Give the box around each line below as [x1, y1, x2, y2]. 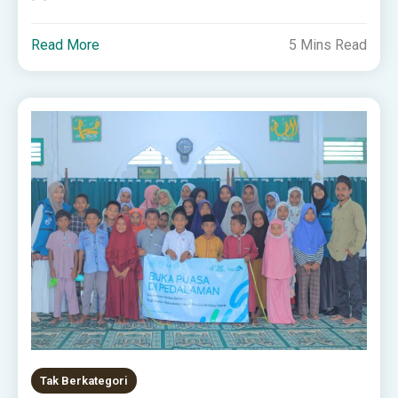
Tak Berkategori [40, 374, 129, 388]
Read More [31, 36, 100, 54]
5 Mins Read [288, 36, 367, 54]
